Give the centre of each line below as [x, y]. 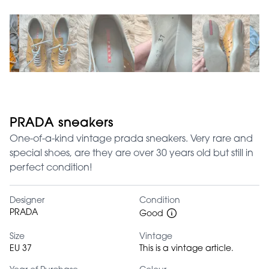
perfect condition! [51, 168]
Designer [27, 201]
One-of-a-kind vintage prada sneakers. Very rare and [131, 140]
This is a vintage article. [186, 249]
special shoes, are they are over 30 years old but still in [131, 154]
